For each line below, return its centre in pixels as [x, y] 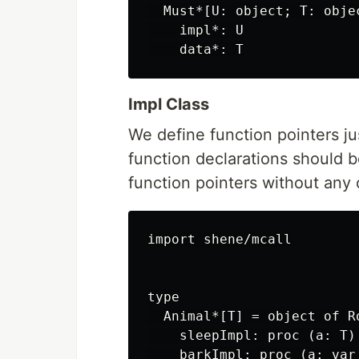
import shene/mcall [220, 239]
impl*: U [196, 30]
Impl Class [169, 104]
